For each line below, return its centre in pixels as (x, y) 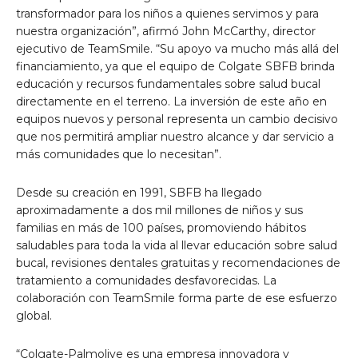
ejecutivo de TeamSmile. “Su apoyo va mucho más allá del (177, 49)
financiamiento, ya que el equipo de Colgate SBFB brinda (175, 67)
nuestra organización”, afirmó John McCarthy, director (166, 32)
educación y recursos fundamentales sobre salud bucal (168, 84)
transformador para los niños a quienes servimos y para (167, 14)
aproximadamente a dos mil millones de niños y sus (159, 211)
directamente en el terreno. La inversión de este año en (171, 102)
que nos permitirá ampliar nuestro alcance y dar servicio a (175, 137)
